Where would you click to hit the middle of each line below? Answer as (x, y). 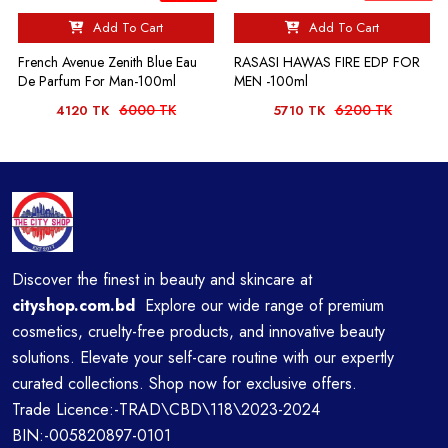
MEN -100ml (271, 80)
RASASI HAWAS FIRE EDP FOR (327, 61)
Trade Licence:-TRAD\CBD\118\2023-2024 (166, 409)
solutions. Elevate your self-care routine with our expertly (203, 357)
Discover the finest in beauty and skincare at (162, 279)
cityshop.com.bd (73, 305)
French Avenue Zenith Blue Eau (107, 61)
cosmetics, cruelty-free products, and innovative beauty (198, 331)
